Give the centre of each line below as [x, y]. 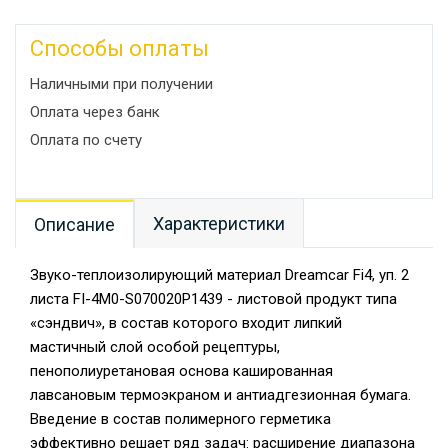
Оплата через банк [95, 112]
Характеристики [219, 223]
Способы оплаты [119, 48]
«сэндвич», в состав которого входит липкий [186, 323]
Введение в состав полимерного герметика [180, 419]
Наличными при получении [121, 84]
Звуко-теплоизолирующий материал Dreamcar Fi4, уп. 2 [219, 275]
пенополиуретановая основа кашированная [181, 371]
